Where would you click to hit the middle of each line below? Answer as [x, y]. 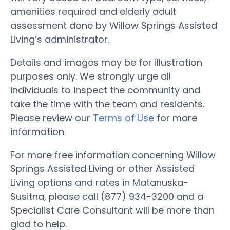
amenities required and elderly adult [93, 11]
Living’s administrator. [60, 39]
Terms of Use [123, 118]
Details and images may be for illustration [106, 62]
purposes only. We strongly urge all [91, 76]
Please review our [52, 118]
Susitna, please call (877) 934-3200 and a [107, 196]
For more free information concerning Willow [113, 155]
